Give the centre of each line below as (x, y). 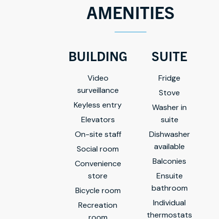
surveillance (98, 90)
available (169, 146)
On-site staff (98, 134)
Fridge (169, 78)
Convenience (98, 163)
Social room (98, 149)
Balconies (169, 161)
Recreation (98, 205)
